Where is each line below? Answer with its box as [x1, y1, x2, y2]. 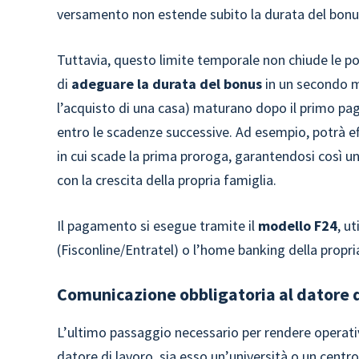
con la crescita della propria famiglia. [57, 171, 277, 189]
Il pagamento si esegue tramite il [57, 216, 259, 235]
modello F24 [258, 216, 338, 235]
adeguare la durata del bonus [71, 75, 263, 93]
